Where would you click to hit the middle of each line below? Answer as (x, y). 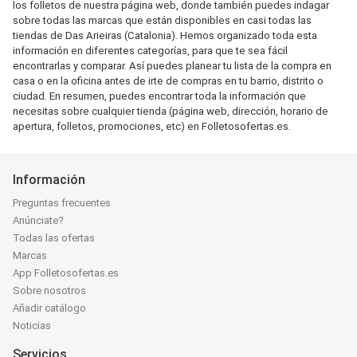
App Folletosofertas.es (66, 273)
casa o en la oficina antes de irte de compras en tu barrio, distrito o (168, 81)
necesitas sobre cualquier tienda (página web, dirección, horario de (171, 111)
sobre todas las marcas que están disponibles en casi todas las (162, 20)
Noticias (32, 326)
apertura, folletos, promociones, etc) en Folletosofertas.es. (152, 126)
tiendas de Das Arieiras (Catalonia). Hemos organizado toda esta (165, 35)
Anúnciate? (38, 220)
